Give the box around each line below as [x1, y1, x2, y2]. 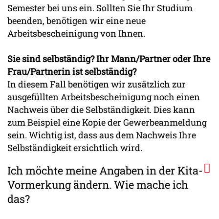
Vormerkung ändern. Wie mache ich [7, 177, 188, 192]
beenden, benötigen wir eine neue [7, 15, 146, 27]
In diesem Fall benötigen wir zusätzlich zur [7, 78, 186, 90]
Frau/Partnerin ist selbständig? [7, 66, 136, 78]
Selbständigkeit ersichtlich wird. [7, 142, 142, 154]
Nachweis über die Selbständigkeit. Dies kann [7, 104, 195, 116]
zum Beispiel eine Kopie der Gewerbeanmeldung [7, 116, 207, 129]
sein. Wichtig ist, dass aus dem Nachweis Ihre [7, 129, 196, 141]
